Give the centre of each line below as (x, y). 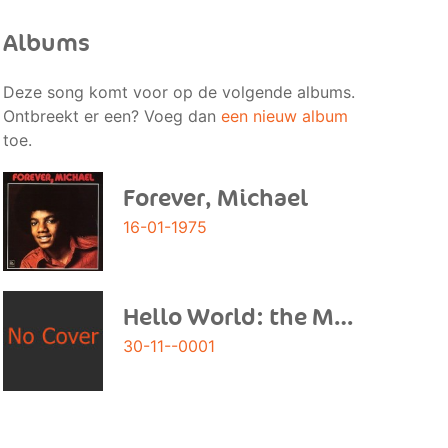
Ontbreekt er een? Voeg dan (111, 116)
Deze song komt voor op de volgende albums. (178, 92)
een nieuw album (284, 116)
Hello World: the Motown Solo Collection (343, 317)
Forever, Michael (215, 198)
